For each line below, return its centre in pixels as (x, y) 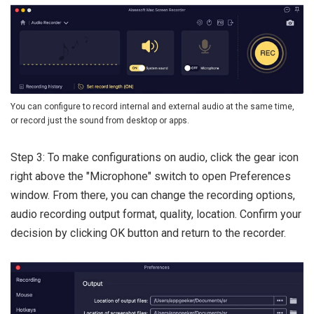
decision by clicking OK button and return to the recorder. (148, 233)
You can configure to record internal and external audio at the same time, (152, 107)
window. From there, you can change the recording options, (153, 196)
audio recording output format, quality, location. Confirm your (156, 214)
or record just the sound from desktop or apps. (100, 121)
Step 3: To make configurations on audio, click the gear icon (155, 158)
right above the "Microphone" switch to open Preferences (151, 177)
